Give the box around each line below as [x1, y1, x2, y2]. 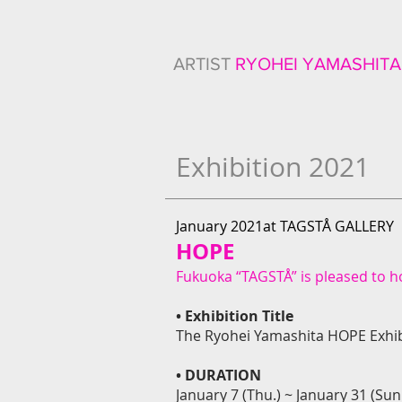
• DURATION [176, 365, 261, 385]
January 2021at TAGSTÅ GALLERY [176, 216, 394, 236]
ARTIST [173, 54, 235, 74]
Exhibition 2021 [176, 149, 370, 185]
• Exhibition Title [176, 306, 293, 326]
